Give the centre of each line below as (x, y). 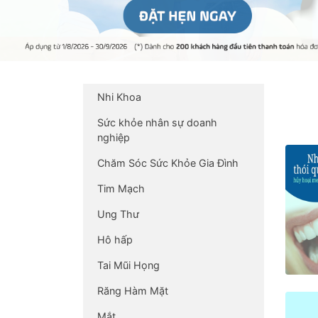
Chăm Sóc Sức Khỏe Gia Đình (168, 163)
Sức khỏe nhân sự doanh (157, 122)
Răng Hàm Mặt (133, 290)
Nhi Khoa (119, 97)
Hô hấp (115, 239)
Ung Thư (118, 214)
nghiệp (114, 137)
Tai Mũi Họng (128, 265)
